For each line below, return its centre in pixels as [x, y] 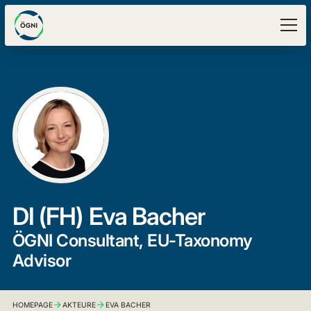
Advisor [42, 261]
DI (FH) [47, 216]
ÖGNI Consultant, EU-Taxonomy [132, 241]
